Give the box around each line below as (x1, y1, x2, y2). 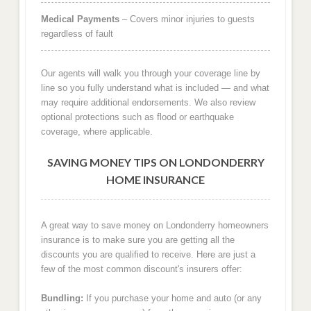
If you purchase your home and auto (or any (83, 293, 262, 304)
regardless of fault (40, 28, 113, 39)
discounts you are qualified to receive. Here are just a (40, 249, 255, 260)
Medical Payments (40, 13, 119, 24)
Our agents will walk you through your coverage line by (40, 67, 260, 78)
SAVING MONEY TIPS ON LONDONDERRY (47, 155, 264, 169)
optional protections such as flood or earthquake (40, 111, 234, 122)
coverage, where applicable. (40, 126, 153, 137)
